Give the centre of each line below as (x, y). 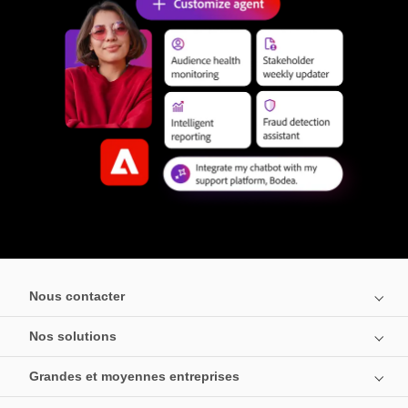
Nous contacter (77, 296)
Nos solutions (73, 337)
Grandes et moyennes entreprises (134, 377)
